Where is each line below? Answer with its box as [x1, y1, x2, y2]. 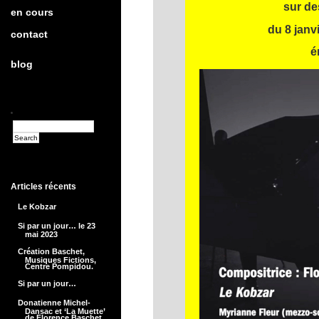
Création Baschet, [18, 247, 85, 256]
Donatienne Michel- [18, 298, 90, 307]
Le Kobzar [18, 202, 56, 211]
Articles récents [11, 182, 76, 192]
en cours [11, 6, 53, 18]
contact [11, 28, 48, 40]
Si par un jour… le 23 [18, 221, 95, 230]
